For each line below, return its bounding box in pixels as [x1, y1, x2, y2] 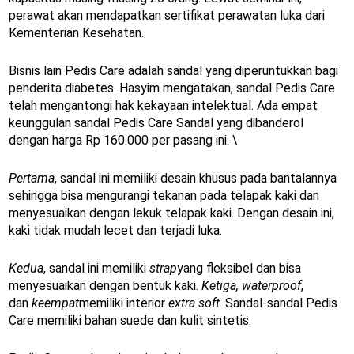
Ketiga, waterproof [201, 277, 301, 293]
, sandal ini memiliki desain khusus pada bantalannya [55, 170, 337, 186]
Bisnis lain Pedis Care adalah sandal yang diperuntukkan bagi [9, 62, 338, 78]
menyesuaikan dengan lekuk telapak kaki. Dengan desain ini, [9, 205, 334, 220]
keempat [32, 295, 79, 311]
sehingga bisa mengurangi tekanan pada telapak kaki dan [9, 187, 319, 203]
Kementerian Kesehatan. [9, 24, 147, 40]
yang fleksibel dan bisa [177, 260, 301, 276]
